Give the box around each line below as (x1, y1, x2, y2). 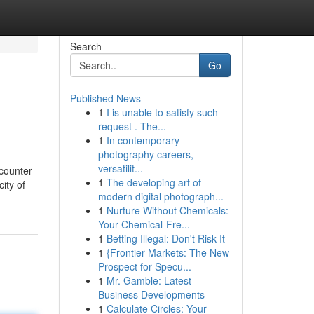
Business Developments (97, 287, 205, 301)
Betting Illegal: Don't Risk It (106, 231, 225, 245)
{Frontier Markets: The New (106, 245, 229, 259)
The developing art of (106, 175, 201, 189)
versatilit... (97, 161, 143, 175)
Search (69, 39, 102, 53)
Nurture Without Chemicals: (106, 203, 228, 217)
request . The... (97, 119, 166, 133)
